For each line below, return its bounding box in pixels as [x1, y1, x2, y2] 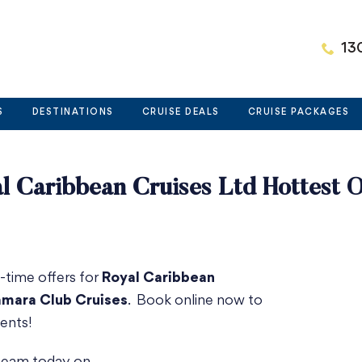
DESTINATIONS [32, 108, 114, 117]
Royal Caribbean [102, 271, 215, 285]
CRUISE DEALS [141, 108, 220, 117]
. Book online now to [128, 294, 263, 308]
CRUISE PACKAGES [247, 108, 350, 117]
